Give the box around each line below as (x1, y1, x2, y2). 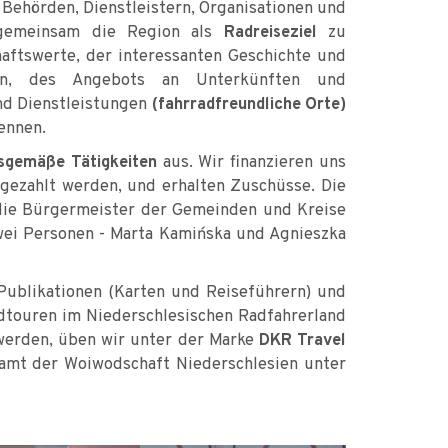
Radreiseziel (223, 21, 317, 43)
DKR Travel (258, 329, 346, 351)
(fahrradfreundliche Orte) (147, 93, 346, 115)
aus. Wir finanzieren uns (156, 151, 347, 173)
